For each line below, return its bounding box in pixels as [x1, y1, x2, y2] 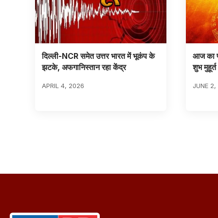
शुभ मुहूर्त [192, 62, 216, 72]
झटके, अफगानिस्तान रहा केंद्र [41, 62, 126, 72]
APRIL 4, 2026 [41, 81, 84, 90]
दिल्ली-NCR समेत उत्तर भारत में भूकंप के [41, 51, 155, 61]
